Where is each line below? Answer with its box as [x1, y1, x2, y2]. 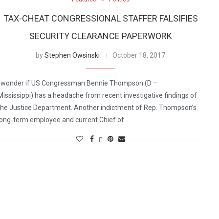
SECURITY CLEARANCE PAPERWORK [29, 31, 172, 42]
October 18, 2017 [112, 51, 166, 60]
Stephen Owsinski [44, 51, 100, 60]
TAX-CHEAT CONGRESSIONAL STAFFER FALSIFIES [3, 13, 198, 24]
